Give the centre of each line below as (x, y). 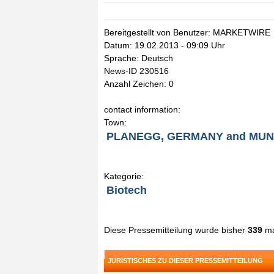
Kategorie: (124, 176)
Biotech (127, 190)
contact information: (142, 109)
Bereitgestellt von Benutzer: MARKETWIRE (187, 32)
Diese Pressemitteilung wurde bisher (176, 230)
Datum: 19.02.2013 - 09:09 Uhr (165, 45)
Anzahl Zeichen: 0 (139, 84)
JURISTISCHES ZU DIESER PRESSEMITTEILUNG (185, 261)
